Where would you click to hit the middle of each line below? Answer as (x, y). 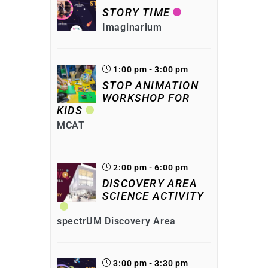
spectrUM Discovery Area (117, 221)
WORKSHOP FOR (146, 98)
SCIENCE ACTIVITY (153, 196)
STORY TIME (136, 12)
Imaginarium (132, 27)
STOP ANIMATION (150, 85)
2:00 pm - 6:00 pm (150, 167)
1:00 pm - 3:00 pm (150, 69)
